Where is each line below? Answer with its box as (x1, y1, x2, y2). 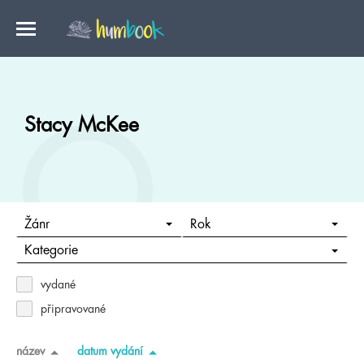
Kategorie (24, 244, 78, 258)
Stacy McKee (24, 115, 139, 135)
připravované (41, 303, 106, 314)
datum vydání (77, 344, 143, 357)
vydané (41, 279, 76, 290)
